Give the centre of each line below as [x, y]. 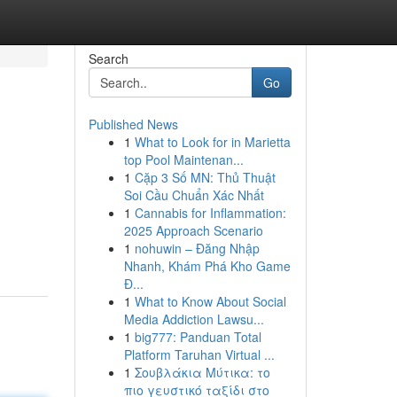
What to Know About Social [210, 301]
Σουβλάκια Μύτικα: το [202, 372]
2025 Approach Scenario [193, 230]
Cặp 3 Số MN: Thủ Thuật [205, 177]
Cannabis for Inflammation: [210, 213]
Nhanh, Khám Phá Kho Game [207, 266]
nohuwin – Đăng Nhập [197, 248]
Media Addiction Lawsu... [194, 319]
